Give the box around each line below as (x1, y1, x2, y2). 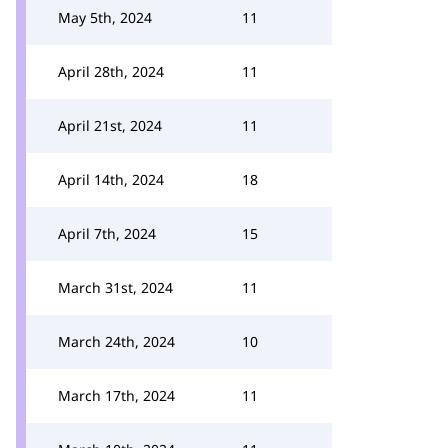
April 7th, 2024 (58, 224, 156, 243)
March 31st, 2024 (58, 278, 173, 297)
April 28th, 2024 (58, 62, 164, 81)
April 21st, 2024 (58, 116, 162, 135)
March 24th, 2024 (58, 332, 175, 351)
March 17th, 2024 (58, 386, 175, 405)
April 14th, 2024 (58, 170, 164, 189)
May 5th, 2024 (58, 8, 152, 27)
